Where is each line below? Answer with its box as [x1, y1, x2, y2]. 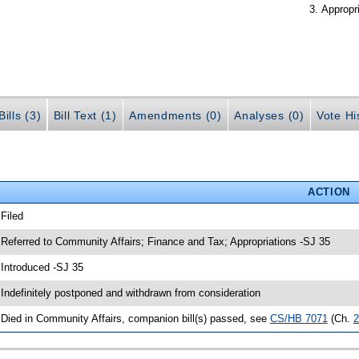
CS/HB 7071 [269, 312, 328, 325]
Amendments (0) [129, 108, 222, 122]
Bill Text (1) [53, 108, 117, 122]
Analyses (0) [234, 108, 305, 122]
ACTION [307, 185, 350, 198]
